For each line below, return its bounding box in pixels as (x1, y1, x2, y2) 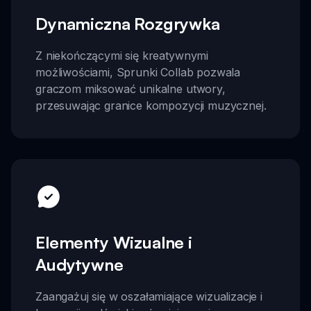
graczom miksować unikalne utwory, (35, 82, 226, 96)
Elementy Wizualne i (35, 231, 192, 253)
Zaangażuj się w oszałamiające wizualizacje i (35, 289, 262, 303)
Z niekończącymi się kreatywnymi (35, 49, 209, 63)
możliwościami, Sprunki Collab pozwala (35, 65, 241, 80)
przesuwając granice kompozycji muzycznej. (35, 99, 267, 113)
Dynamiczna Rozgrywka (35, 13, 220, 35)
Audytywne (35, 253, 124, 275)
